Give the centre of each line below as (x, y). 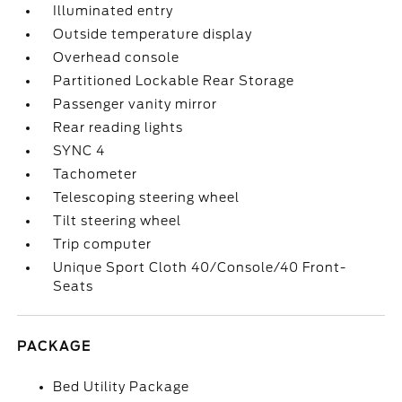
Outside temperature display (153, 34)
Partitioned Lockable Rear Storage (174, 81)
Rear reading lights (118, 127)
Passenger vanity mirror (135, 104)
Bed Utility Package (122, 387)
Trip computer (103, 244)
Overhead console (117, 57)
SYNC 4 (79, 151)
